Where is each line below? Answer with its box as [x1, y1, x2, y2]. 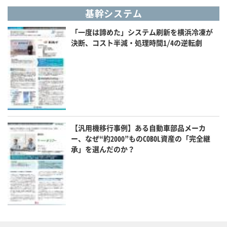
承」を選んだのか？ [71, 143, 135, 154]
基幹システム [85, 7, 142, 21]
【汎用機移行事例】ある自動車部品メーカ [71, 122, 206, 133]
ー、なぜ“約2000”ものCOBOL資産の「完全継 [71, 133, 211, 143]
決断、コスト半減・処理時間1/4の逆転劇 [71, 37, 203, 48]
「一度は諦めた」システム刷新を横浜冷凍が [71, 27, 213, 37]
